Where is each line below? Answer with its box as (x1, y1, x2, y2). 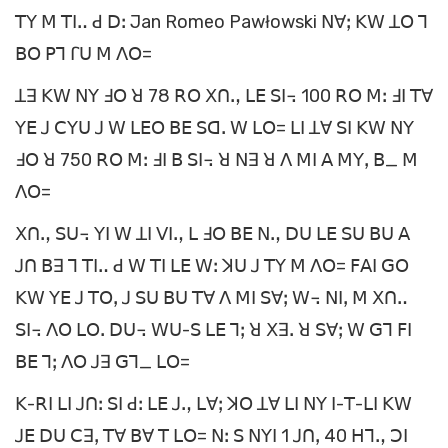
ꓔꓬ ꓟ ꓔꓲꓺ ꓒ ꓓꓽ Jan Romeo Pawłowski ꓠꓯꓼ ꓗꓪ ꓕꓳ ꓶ (15, 11, 428, 34)
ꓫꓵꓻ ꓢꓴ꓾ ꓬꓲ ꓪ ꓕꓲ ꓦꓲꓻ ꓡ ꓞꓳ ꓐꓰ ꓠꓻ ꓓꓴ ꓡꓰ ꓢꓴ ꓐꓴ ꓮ (15, 223, 410, 246)
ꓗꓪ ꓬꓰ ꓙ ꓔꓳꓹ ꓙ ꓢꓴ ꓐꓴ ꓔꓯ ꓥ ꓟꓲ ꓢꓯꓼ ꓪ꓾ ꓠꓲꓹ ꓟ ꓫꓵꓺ (15, 287, 408, 310)
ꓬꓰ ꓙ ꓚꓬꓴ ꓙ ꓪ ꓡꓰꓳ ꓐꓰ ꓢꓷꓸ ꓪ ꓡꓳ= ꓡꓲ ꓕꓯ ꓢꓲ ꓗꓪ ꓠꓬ (15, 117, 414, 140)
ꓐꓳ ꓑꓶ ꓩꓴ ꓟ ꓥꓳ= (15, 43, 152, 66)
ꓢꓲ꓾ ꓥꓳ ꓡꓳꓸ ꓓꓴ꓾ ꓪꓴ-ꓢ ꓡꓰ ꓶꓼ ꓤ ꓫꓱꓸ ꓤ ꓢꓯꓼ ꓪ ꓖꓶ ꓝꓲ (15, 319, 412, 342)
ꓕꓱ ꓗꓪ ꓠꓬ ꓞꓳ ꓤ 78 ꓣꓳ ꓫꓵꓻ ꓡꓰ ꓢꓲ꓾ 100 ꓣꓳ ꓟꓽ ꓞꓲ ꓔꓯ (15, 85, 433, 108)
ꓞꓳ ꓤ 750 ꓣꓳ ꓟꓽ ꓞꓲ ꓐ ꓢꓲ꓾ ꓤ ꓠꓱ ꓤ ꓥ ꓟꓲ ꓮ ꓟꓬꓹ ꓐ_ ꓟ (15, 149, 418, 172)
